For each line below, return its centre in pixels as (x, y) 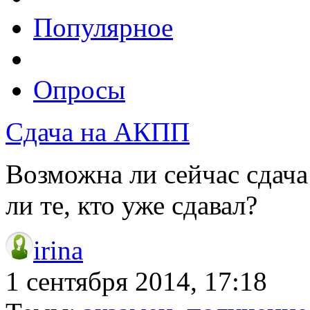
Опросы (79, 89)
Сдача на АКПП (98, 131)
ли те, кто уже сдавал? (135, 205)
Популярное (103, 27)
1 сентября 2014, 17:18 (136, 281)
